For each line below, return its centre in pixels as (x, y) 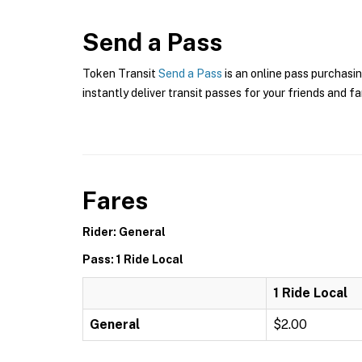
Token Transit (120, 74)
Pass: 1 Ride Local (133, 259)
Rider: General (124, 232)
